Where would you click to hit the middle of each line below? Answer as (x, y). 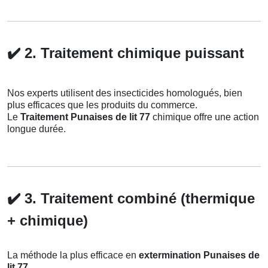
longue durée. (36, 129)
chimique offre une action (205, 117)
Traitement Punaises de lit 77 (85, 117)
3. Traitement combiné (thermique (138, 198)
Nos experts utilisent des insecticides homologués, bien (125, 93)
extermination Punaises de (199, 255)
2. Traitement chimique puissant (132, 53)
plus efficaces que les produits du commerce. (102, 105)
